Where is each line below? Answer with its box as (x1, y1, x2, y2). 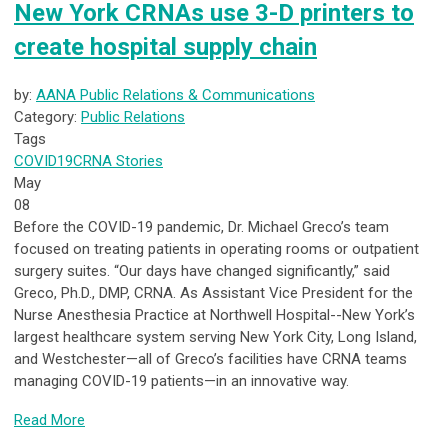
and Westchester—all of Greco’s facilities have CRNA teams (14, 350, 407, 369)
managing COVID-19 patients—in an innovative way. (14, 372, 357, 391)
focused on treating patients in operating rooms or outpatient (14, 240, 419, 259)
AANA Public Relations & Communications (36, 86, 315, 105)
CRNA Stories (73, 152, 163, 171)
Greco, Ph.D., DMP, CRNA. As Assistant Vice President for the (14, 284, 413, 303)
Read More (14, 411, 85, 430)
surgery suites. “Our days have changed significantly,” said (14, 262, 390, 281)
